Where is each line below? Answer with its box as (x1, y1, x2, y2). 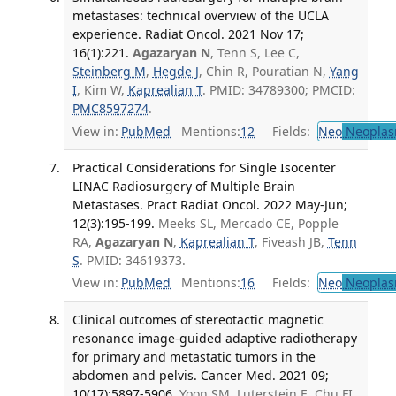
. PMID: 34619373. (79, 251, 186, 269)
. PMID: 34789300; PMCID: (202, 81, 355, 99)
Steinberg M (72, 63, 146, 80)
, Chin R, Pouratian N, (198, 63, 330, 80)
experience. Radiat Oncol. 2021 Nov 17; (72, 26, 304, 43)
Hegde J (152, 63, 199, 80)
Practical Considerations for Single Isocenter (72, 158, 336, 176)
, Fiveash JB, (254, 232, 328, 250)
